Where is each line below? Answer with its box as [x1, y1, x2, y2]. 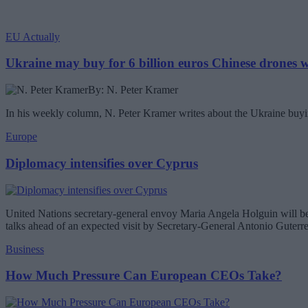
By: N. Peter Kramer [88, 84, 178, 96]
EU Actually [5, 30, 60, 43]
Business [5, 243, 44, 255]
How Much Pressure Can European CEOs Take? [5, 268, 282, 283]
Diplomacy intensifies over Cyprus [5, 155, 198, 170]
